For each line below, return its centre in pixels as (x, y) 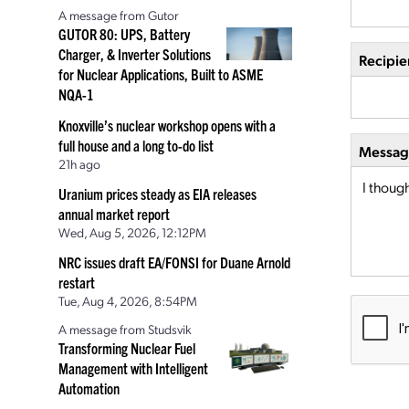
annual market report (114, 214)
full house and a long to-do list (136, 145)
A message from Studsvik (125, 329)
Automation (89, 388)
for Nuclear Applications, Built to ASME (161, 74)
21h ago (79, 163)
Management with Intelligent (133, 368)
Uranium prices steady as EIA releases (157, 194)
